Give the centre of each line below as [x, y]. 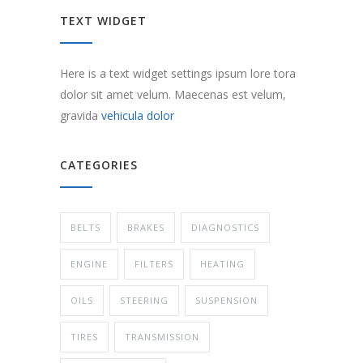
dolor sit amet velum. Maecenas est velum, [173, 94]
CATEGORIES [99, 164]
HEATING [222, 263]
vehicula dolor [138, 115]
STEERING [144, 300]
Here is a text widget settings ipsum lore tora [178, 73]
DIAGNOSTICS [225, 227]
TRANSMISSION [162, 336]
